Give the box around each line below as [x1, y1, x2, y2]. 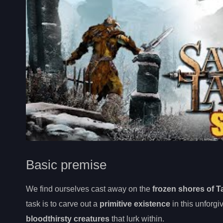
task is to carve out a [26, 200, 100, 209]
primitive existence [100, 200, 170, 209]
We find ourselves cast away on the [26, 185, 152, 194]
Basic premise [26, 158, 107, 172]
